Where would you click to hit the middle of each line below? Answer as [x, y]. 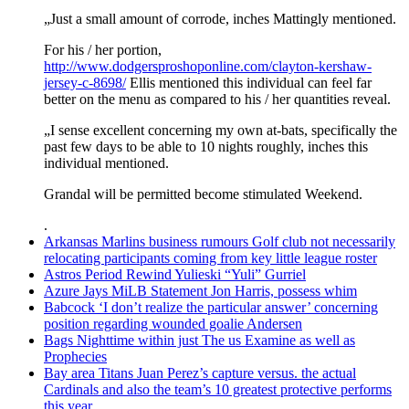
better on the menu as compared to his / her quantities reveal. [217, 100]
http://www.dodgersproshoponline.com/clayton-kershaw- [208, 67]
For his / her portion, [103, 50]
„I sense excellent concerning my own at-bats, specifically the [220, 131]
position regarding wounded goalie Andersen [173, 324]
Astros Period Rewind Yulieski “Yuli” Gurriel [175, 275]
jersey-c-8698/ [85, 83]
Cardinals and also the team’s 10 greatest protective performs [218, 390]
